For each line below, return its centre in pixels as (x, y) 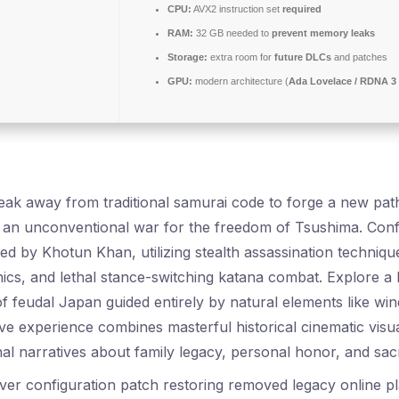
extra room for (241, 57)
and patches (359, 57)
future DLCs (303, 57)
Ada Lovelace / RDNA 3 (342, 81)
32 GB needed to (232, 33)
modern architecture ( (240, 81)
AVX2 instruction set (237, 9)
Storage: (187, 57)
